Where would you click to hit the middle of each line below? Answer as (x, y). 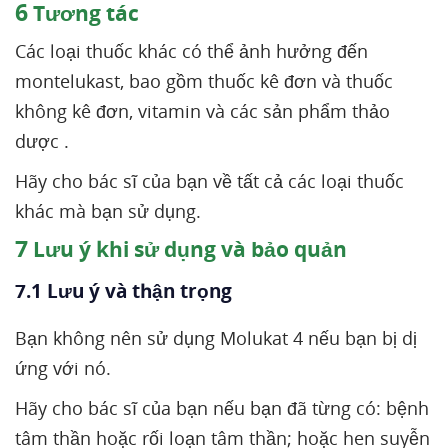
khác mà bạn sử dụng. (108, 211)
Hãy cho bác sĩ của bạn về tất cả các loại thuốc (209, 181)
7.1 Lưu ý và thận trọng (126, 291)
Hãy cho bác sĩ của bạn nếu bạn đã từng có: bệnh (222, 408)
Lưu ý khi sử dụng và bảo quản (187, 249)
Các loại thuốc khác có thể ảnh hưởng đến (191, 51)
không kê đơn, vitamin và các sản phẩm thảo (202, 111)
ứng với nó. (63, 368)
